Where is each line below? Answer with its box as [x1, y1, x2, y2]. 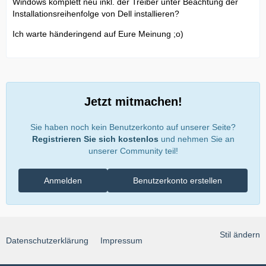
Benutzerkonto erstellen [133, 176, 222, 186]
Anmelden [44, 176, 82, 186]
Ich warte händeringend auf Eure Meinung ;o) [12, 29, 183, 39]
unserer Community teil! [88, 146, 178, 156]
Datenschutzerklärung [6, 236, 88, 246]
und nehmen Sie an [158, 134, 235, 144]
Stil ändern [220, 230, 260, 240]
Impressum [100, 236, 142, 246]
